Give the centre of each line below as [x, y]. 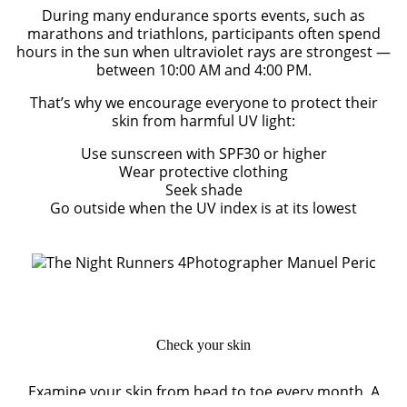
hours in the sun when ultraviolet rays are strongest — [203, 51]
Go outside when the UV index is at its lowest [203, 208]
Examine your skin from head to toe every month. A [203, 391]
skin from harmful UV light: [203, 120]
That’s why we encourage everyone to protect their [203, 102]
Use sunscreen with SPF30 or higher [203, 153]
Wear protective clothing [203, 171]
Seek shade [203, 189]
